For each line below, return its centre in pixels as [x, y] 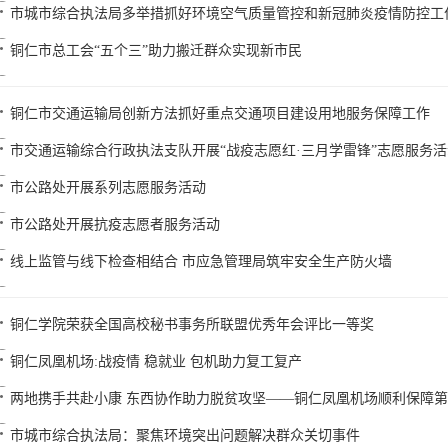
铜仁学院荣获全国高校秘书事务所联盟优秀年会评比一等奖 [192, 324]
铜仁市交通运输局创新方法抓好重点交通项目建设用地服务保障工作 [220, 113]
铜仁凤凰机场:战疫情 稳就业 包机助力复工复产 [156, 361]
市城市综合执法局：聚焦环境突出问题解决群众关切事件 [185, 435]
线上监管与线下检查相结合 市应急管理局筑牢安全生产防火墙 [201, 261]
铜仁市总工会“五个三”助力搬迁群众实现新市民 [156, 50]
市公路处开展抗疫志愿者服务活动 [115, 224]
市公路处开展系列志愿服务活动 [108, 187]
